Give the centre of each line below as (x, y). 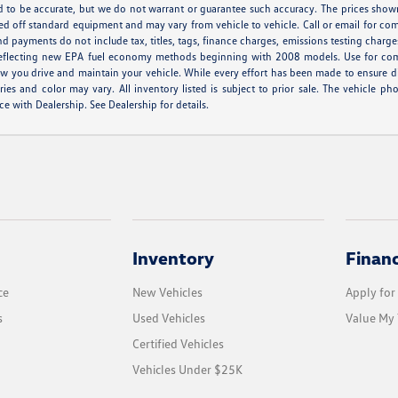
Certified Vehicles (179, 344)
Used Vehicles (169, 318)
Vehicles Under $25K (188, 370)
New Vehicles (168, 292)
